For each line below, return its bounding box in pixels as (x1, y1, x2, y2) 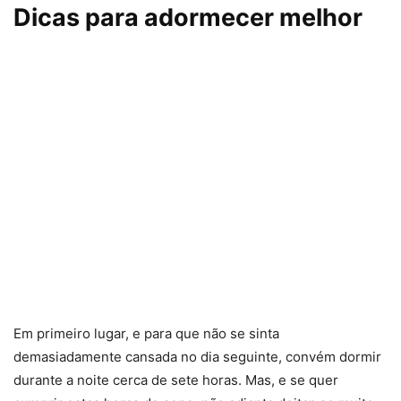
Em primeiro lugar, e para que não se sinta (13, 324, 279, 342)
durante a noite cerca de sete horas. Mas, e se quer (13, 371, 338, 388)
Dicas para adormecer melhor (13, 2, 363, 32)
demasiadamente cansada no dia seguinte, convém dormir (13, 347, 381, 365)
